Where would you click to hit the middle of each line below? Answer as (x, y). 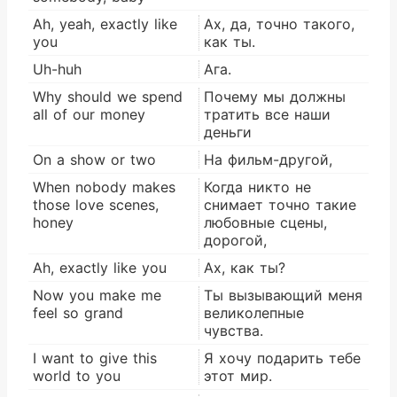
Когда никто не (257, 187)
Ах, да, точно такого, (279, 23)
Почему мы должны (275, 96)
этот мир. (238, 375)
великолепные (254, 312)
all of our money (89, 114)
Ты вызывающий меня (283, 295)
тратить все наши (267, 114)
